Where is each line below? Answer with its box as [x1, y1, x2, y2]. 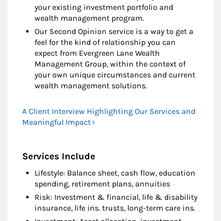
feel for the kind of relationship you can [35, 37, 176, 47]
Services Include [22, 151, 95, 162]
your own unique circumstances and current [35, 70, 195, 80]
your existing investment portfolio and [35, 2, 173, 12]
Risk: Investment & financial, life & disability [35, 192, 197, 202]
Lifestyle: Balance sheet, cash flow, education [35, 168, 195, 178]
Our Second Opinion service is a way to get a [35, 27, 193, 37]
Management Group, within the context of [35, 59, 185, 69]
